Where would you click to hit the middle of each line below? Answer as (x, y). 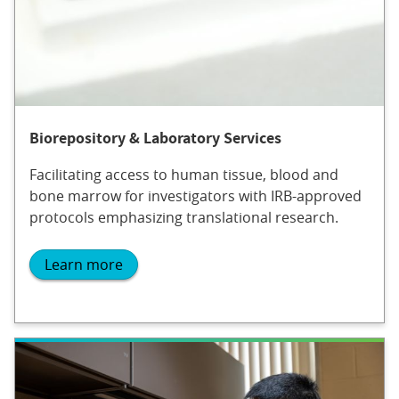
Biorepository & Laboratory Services (155, 137)
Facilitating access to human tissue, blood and (184, 174)
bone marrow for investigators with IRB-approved (195, 195)
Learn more (84, 265)
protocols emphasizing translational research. (184, 217)
